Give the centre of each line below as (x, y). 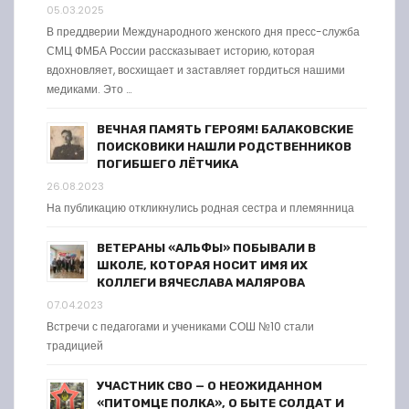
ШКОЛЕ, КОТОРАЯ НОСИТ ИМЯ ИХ (202, 265)
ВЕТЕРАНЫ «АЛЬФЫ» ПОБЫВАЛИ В (206, 247)
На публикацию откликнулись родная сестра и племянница (200, 207)
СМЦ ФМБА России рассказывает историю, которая (181, 50)
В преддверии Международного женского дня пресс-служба (203, 31)
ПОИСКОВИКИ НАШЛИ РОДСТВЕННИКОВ (224, 146)
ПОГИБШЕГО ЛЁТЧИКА (168, 163)
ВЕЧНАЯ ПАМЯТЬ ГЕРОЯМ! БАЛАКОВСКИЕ (225, 129)
